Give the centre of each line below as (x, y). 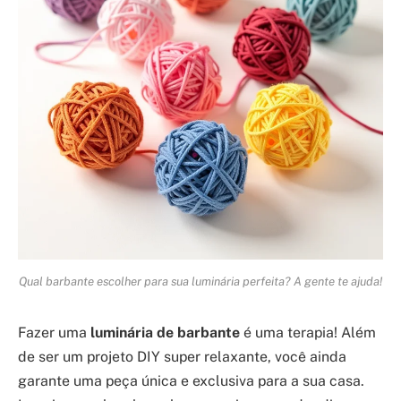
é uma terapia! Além (308, 333)
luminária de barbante (165, 333)
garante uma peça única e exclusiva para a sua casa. (191, 381)
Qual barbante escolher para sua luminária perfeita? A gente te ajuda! (200, 282)
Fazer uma (54, 333)
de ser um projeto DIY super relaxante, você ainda (182, 357)
